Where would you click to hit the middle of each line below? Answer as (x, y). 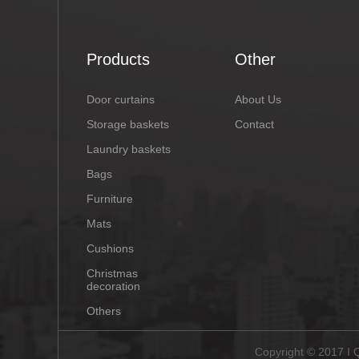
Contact (254, 125)
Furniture (110, 199)
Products (118, 60)
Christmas (112, 274)
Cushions (110, 249)
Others (104, 311)
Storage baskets (128, 125)
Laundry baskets (129, 149)
